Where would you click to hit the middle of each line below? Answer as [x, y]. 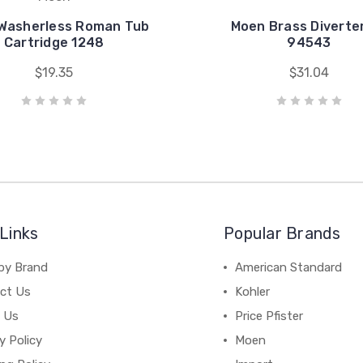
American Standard [289, 267]
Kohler [253, 292]
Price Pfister [269, 316]
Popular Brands [282, 233]
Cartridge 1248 [54, 43]
